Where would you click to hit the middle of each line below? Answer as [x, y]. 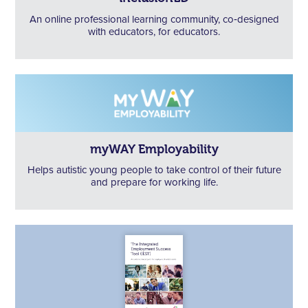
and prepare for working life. [154, 182]
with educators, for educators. [154, 32]
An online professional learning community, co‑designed [154, 19]
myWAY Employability [154, 149]
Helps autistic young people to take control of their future [154, 170]
